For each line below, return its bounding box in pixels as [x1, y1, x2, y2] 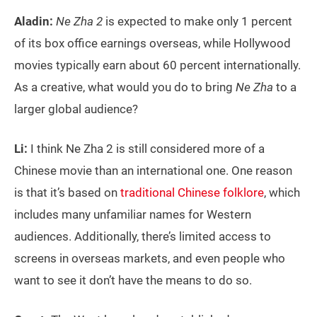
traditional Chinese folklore [120, 185, 264, 200]
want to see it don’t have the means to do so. [14, 273, 252, 287]
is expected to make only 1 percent [103, 14, 292, 28]
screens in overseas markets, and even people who [14, 251, 285, 265]
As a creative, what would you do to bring [14, 80, 236, 94]
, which [264, 185, 300, 200]
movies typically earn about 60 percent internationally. [14, 58, 301, 72]
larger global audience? [14, 102, 138, 116]
